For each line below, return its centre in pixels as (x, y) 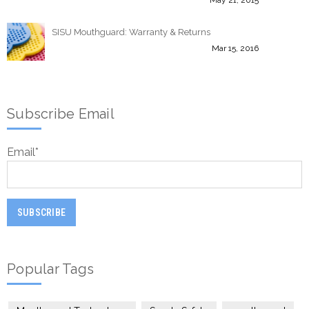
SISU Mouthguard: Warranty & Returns (131, 32)
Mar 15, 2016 (235, 48)
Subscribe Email (61, 113)
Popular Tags (50, 269)
